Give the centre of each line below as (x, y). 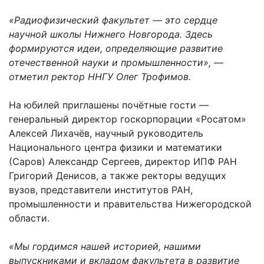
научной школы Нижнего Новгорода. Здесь (111, 34)
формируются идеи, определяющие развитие (116, 48)
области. (29, 218)
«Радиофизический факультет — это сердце (113, 20)
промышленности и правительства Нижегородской (130, 204)
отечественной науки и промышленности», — (116, 62)
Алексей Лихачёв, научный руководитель (106, 133)
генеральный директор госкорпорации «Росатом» (128, 119)
